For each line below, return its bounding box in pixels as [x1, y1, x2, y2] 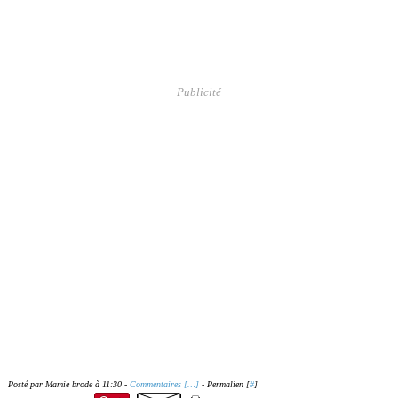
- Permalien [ [199, 379, 250, 389]
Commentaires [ [130, 379, 187, 389]
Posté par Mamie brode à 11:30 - [8, 379, 130, 389]
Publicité [177, 84, 221, 99]
